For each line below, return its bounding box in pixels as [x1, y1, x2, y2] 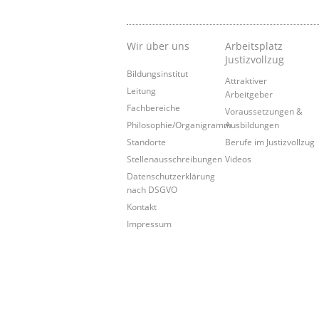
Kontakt [127, 201, 157, 213]
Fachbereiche [127, 102, 180, 114]
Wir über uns [127, 39, 189, 53]
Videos [225, 153, 252, 165]
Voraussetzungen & [225, 105, 303, 117]
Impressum [127, 218, 172, 230]
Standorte [127, 136, 166, 148]
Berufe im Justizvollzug [225, 136, 315, 148]
